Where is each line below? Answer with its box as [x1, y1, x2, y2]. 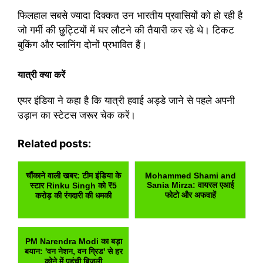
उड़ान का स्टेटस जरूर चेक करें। [18, 109, 136, 121]
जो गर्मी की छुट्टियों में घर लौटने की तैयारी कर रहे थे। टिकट [18, 24, 234, 36]
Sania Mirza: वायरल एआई [146, 180, 234, 190]
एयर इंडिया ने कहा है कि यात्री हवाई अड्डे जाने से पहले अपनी [18, 94, 235, 106]
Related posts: [18, 137, 91, 150]
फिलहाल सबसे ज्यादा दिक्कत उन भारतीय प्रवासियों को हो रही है [18, 9, 242, 22]
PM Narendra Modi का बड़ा [25, 237, 122, 247]
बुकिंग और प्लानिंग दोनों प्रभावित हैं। [18, 39, 147, 51]
